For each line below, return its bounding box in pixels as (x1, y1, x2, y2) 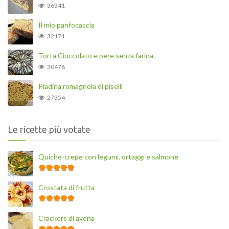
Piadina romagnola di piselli (38, 81, 123, 90)
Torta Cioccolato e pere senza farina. (38, 51, 155, 60)
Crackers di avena (38, 213, 95, 222)
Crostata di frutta (38, 182, 95, 192)
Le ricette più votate (8, 124, 90, 134)
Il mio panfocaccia (38, 20, 95, 29)
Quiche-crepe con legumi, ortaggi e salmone (38, 152, 178, 161)
